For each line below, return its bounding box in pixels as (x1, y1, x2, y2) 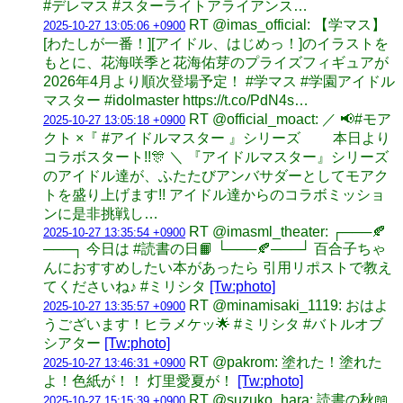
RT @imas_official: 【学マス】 (189, 16, 386, 32)
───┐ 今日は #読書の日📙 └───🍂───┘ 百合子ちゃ (43, 240, 386, 256)
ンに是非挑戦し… (43, 205, 158, 221)
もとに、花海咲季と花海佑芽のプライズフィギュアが (43, 54, 389, 70)
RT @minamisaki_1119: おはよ (189, 297, 389, 313)
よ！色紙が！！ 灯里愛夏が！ (43, 372, 237, 389)
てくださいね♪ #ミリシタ (43, 278, 210, 294)
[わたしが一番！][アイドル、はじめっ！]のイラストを (43, 35, 389, 51)
